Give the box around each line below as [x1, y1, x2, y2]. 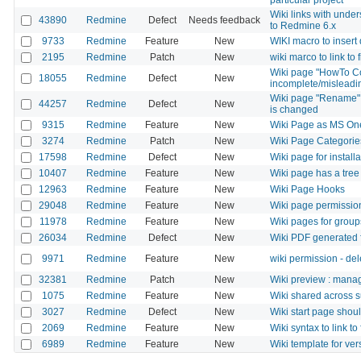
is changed [270, 103, 318, 115]
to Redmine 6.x [270, 19, 336, 31]
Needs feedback [189, 14, 260, 26]
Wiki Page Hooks [270, 183, 345, 195]
